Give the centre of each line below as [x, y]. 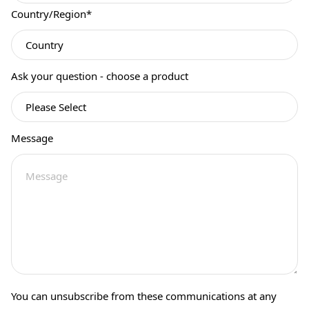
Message [32, 138]
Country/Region [49, 13]
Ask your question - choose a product [100, 76]
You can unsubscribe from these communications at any [144, 296]
